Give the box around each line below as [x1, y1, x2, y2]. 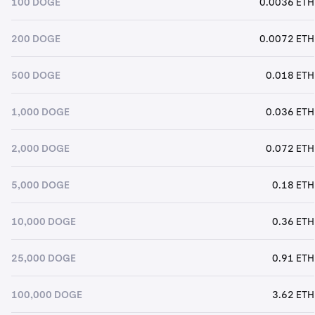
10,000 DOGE [11, 214, 76, 228]
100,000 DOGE [11, 288, 82, 301]
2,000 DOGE [11, 141, 70, 155]
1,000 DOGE [11, 105, 70, 118]
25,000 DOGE [11, 251, 76, 264]
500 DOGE [11, 68, 60, 82]
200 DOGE [11, 32, 60, 45]
